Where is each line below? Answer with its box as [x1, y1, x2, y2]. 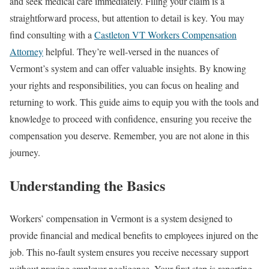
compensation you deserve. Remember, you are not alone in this [10, 129, 249, 142]
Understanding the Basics [10, 174, 165, 196]
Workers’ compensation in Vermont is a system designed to [10, 211, 232, 225]
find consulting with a [10, 28, 94, 41]
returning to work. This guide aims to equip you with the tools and [10, 95, 259, 108]
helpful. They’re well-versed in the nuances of [43, 45, 219, 58]
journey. [10, 146, 40, 159]
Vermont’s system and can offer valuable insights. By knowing [10, 62, 246, 74]
